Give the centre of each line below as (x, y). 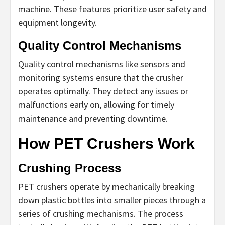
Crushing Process (70, 168)
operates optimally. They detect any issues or (103, 91)
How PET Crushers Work (106, 143)
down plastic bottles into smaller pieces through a (112, 200)
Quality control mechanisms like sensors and (102, 64)
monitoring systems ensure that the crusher (101, 78)
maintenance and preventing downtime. (93, 118)
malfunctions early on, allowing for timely (96, 105)
